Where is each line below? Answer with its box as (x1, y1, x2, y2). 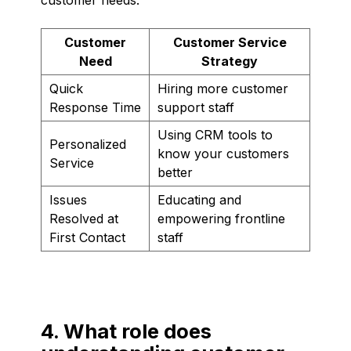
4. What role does (41, 318, 212, 343)
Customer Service (172, 34, 287, 50)
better (157, 164, 193, 180)
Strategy (201, 52, 258, 69)
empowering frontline (157, 210, 285, 226)
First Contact (49, 229, 125, 245)
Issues (49, 191, 87, 208)
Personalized (49, 136, 126, 152)
